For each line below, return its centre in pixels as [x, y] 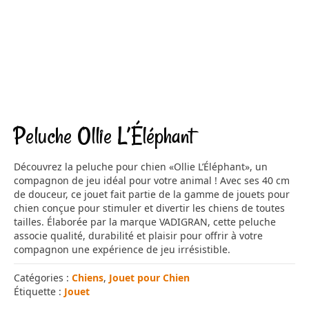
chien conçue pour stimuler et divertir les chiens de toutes [149, 208]
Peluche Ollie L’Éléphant [104, 136]
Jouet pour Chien [149, 278]
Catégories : [43, 278]
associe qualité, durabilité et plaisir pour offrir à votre [138, 236]
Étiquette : [39, 292]
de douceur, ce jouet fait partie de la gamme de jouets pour [152, 195]
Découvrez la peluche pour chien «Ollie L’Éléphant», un [141, 167]
